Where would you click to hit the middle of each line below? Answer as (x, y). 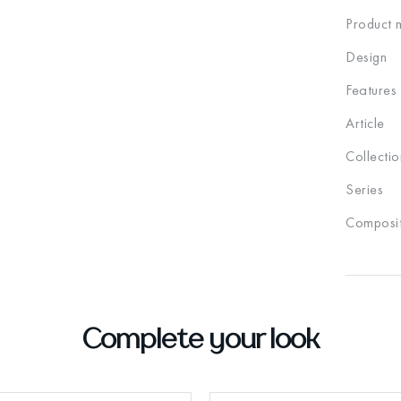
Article (365, 124)
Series (364, 190)
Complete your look (200, 338)
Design (366, 57)
